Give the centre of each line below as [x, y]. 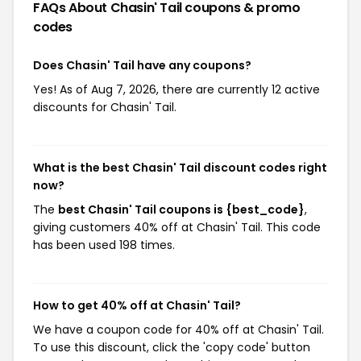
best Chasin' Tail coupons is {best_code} [181, 210]
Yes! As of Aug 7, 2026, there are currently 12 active [176, 89]
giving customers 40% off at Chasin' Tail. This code [177, 227]
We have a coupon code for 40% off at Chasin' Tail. [178, 330]
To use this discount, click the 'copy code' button [172, 347]
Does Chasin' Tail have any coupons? [142, 65]
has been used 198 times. [104, 245]
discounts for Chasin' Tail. [105, 107]
